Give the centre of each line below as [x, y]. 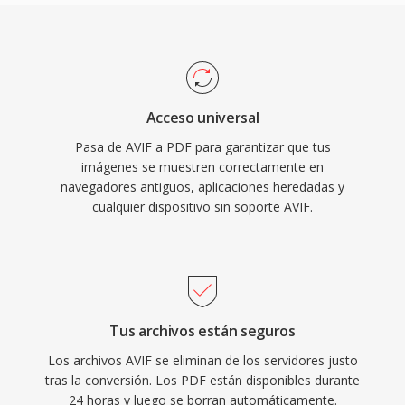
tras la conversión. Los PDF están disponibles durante [202, 380]
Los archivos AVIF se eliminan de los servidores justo [202, 360]
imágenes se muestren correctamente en [202, 167]
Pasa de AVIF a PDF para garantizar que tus [202, 147]
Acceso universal [202, 118]
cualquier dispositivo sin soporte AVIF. [202, 207]
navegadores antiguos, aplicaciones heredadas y [202, 187]
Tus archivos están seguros [202, 331]
